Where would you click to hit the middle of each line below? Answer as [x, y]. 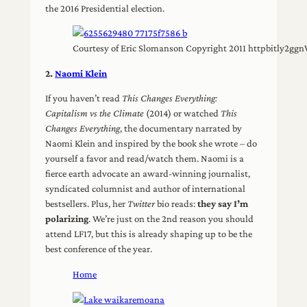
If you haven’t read [84, 98]
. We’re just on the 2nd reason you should [171, 219]
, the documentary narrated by [181, 128]
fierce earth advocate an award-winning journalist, [148, 174]
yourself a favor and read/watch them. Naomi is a [145, 159]
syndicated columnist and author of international [146, 189]
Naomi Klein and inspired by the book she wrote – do [151, 144]
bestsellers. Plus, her [87, 204]
